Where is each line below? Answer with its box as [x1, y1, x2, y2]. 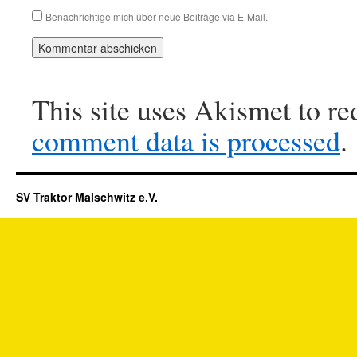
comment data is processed [32, 121, 340, 159]
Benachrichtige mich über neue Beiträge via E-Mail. [45, 10, 268, 23]
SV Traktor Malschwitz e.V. [16, 189, 158, 205]
